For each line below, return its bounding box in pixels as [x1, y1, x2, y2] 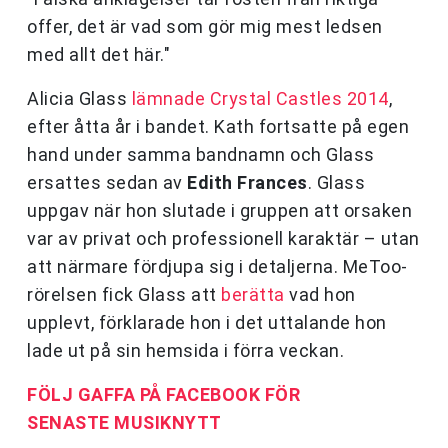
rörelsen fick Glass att [27, 284, 221, 306]
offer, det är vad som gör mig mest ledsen [27, 16, 383, 38]
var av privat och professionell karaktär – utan [27, 228, 420, 250]
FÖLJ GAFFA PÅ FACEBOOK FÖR [27, 384, 300, 406]
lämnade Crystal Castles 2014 [131, 88, 389, 110]
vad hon [284, 284, 356, 306]
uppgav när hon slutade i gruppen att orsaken [27, 200, 412, 222]
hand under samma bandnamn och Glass [27, 144, 375, 166]
